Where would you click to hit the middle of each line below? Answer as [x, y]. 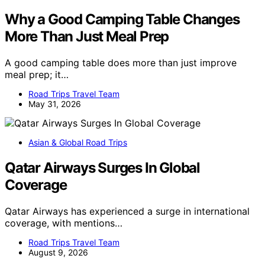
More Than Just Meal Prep [87, 37]
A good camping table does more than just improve [121, 63]
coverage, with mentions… [64, 223]
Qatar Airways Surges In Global [102, 168]
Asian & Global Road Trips [78, 143]
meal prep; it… [37, 75]
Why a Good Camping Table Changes [122, 20]
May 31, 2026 [55, 104]
